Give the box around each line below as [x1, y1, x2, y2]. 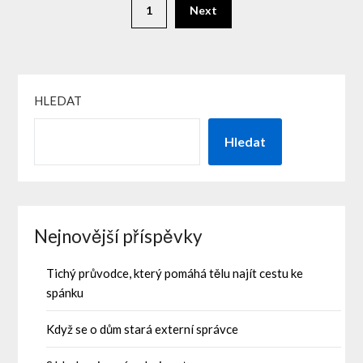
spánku [46, 285, 84, 301]
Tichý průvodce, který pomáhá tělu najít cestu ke [46, 266, 304, 281]
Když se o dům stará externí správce [46, 322, 239, 337]
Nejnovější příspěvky [34, 225, 203, 248]
